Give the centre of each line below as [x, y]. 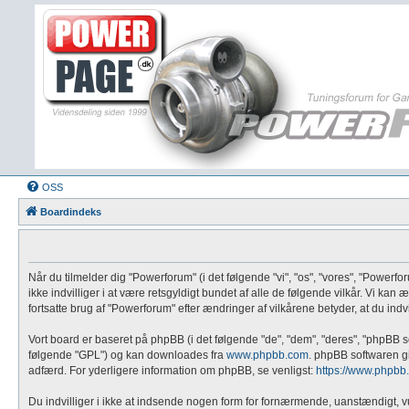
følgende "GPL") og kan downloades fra [127, 355]
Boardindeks [71, 212]
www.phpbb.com [267, 355]
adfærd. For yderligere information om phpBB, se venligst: [172, 371]
